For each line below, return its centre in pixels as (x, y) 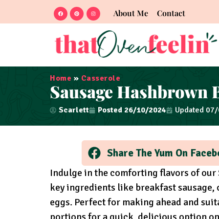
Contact (171, 13)
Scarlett (74, 110)
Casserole (100, 78)
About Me (131, 13)
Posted (110, 110)
